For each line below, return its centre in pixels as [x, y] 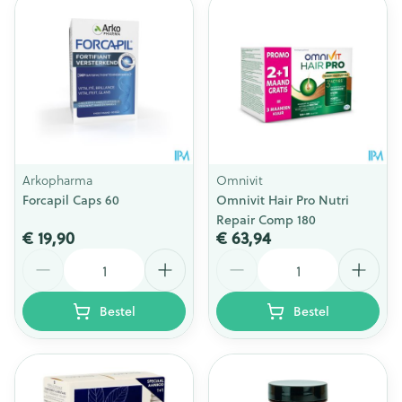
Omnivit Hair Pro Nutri [283, 200]
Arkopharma [57, 180]
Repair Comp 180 [266, 220]
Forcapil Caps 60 [71, 200]
